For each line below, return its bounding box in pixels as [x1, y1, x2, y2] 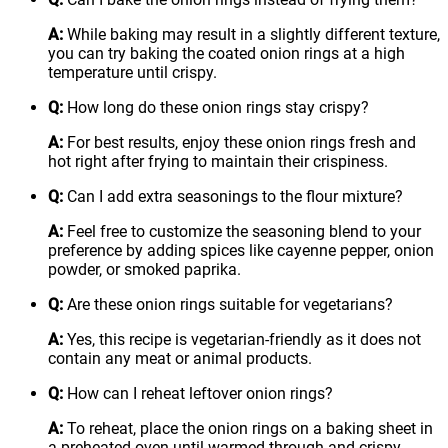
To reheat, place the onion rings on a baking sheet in [63, 418, 433, 438]
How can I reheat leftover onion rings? [63, 383, 333, 403]
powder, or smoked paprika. [48, 259, 241, 279]
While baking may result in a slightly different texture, [63, 24, 440, 44]
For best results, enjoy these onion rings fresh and [63, 132, 416, 152]
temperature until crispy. [48, 62, 217, 82]
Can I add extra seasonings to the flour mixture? [63, 186, 403, 206]
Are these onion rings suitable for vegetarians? [63, 294, 393, 314]
